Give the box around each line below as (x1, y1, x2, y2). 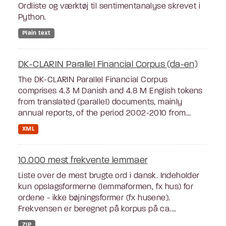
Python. (18, 13, 46, 22)
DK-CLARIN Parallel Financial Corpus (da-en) (18, 60, 198, 70)
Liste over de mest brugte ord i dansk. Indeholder (18, 172, 200, 181)
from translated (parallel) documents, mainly (18, 98, 183, 107)
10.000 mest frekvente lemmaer (18, 156, 148, 166)
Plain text (22, 30, 50, 36)
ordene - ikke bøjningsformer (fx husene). (18, 194, 171, 203)
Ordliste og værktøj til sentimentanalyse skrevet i (18, 2, 200, 11)
